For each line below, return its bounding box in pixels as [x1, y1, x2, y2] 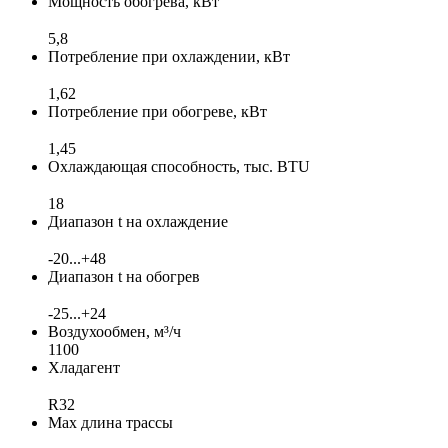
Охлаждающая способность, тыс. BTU [48, 157, 310, 175]
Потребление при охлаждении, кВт [48, 47, 290, 65]
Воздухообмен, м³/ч [48, 322, 181, 340]
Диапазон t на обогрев [48, 267, 200, 285]
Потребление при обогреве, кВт [48, 102, 267, 120]
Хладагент [48, 358, 120, 376]
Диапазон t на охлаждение [48, 212, 228, 230]
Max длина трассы [48, 413, 173, 431]
